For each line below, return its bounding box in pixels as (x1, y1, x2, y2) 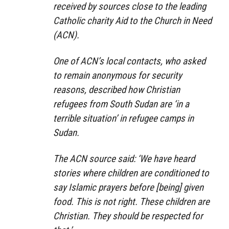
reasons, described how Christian (53, 83, 180, 96)
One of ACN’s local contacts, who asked (53, 55, 205, 67)
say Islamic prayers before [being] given (53, 181, 203, 193)
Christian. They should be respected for (53, 210, 203, 222)
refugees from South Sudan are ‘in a (53, 98, 189, 110)
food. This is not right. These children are (53, 195, 210, 208)
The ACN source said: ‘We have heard (53, 152, 195, 165)
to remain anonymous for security (53, 69, 182, 81)
